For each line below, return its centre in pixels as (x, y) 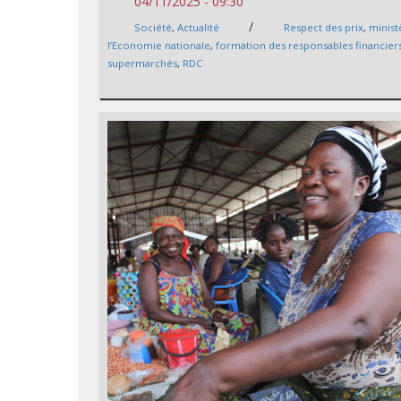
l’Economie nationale (159, 46)
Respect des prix (324, 28)
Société (154, 28)
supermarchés (143, 64)
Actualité (199, 28)
